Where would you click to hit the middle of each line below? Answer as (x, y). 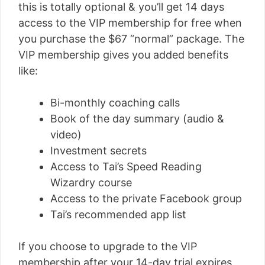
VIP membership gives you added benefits (123, 55)
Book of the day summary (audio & (137, 119)
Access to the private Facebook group (146, 198)
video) (66, 135)
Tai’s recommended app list (118, 214)
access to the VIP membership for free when (130, 23)
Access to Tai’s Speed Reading (126, 167)
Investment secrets (98, 151)
